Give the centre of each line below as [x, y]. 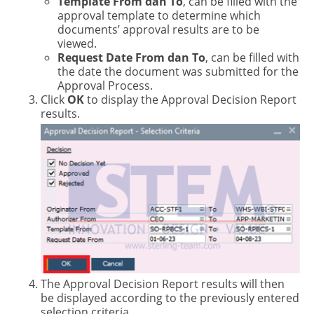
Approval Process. [105, 85]
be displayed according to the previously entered [170, 298]
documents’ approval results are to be [158, 29]
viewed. [77, 43]
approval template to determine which [159, 15]
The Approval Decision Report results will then [162, 284]
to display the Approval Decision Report [190, 99]
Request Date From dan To [131, 57]
